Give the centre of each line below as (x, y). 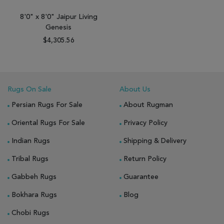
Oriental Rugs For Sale (48, 123)
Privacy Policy (145, 123)
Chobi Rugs (30, 213)
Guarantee (141, 177)
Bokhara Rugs (34, 195)
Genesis (58, 27)
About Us (135, 89)
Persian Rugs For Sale (47, 105)
